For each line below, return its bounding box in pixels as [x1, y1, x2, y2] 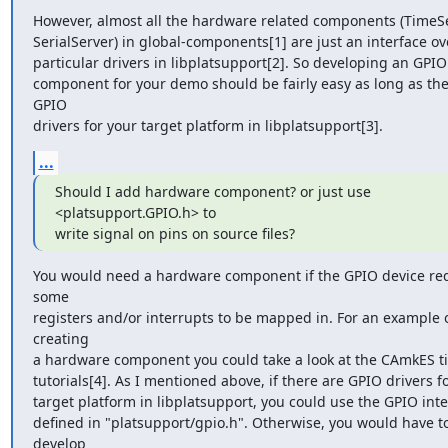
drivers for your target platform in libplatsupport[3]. [32, 116, 383, 135]
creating [32, 329, 89, 348]
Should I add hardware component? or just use [54, 182, 371, 201]
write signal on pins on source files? [54, 224, 295, 243]
